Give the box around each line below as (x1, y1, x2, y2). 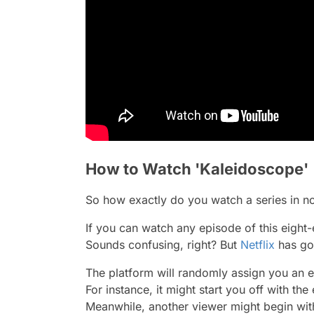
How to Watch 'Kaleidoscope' (86, 160, 308, 179)
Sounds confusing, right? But (86, 238, 240, 252)
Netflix (240, 238, 275, 252)
